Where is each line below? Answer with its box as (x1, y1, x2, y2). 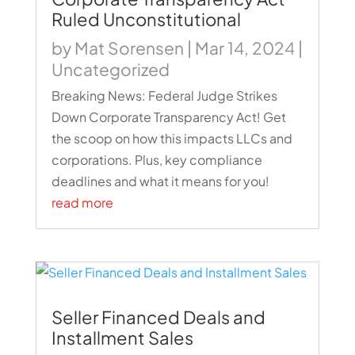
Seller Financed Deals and (51, 306, 265, 329)
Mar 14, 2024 (194, 37, 295, 59)
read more (51, 194, 113, 212)
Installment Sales (51, 326, 193, 349)
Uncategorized (51, 59, 170, 81)
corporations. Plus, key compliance (51, 151, 262, 169)
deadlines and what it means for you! (51, 173, 269, 190)
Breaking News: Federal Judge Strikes (51, 87, 277, 105)
